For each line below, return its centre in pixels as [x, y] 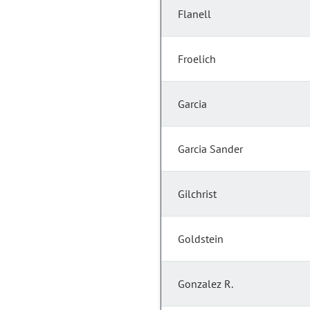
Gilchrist [197, 194]
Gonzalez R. [206, 284]
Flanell [194, 14]
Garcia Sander [210, 149]
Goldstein [201, 239]
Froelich [197, 59]
